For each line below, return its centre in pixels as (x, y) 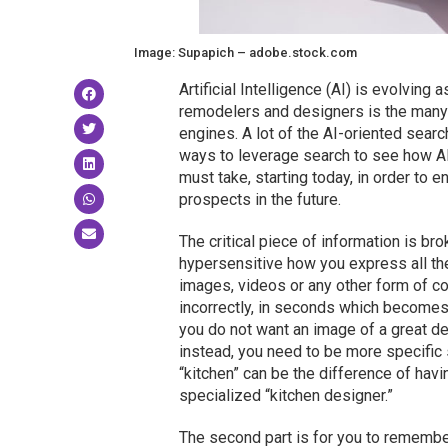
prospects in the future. (259, 199)
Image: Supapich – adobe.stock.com (246, 52)
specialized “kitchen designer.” (285, 395)
